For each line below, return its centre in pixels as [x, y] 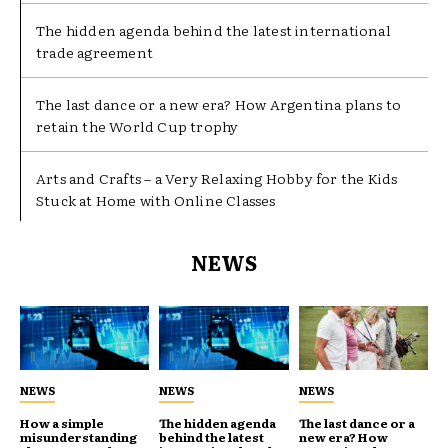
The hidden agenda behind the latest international [213, 29]
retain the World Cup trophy [137, 125]
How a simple [62, 423]
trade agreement [94, 51]
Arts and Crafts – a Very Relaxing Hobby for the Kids [217, 177]
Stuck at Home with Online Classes [156, 199]
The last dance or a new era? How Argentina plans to [219, 103]
